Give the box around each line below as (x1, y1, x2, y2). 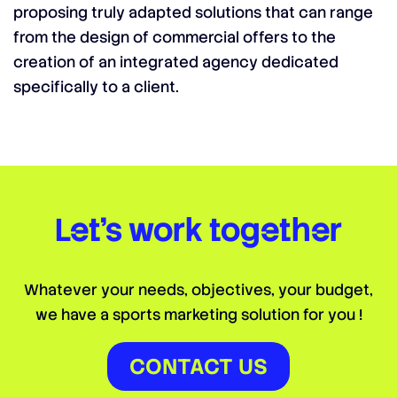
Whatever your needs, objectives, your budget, (24, 280, 373, 300)
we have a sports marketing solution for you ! (35, 305, 362, 324)
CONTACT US (129, 353, 268, 380)
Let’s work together (55, 209, 342, 251)
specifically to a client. (13, 77, 179, 97)
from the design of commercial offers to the (13, 27, 336, 47)
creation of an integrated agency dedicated (13, 52, 339, 72)
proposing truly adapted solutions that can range (13, 3, 373, 22)
